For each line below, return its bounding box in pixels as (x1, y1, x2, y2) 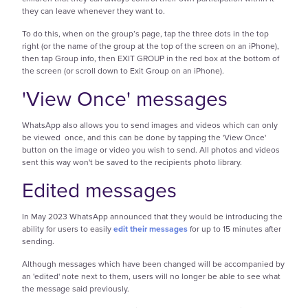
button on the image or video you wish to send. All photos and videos (22, 144, 280, 157)
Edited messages (22, 175, 182, 206)
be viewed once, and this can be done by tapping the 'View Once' (22, 131, 266, 144)
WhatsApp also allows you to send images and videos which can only (22, 119, 278, 132)
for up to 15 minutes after (188, 223, 281, 236)
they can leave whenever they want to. (22, 5, 167, 18)
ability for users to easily (22, 223, 113, 236)
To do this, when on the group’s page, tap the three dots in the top (22, 27, 269, 40)
